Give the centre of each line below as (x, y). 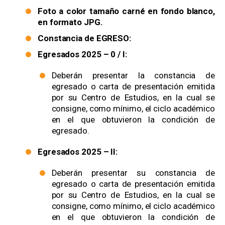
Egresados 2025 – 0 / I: (82, 54)
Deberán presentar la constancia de (133, 76)
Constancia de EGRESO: (84, 38)
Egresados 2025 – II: (78, 152)
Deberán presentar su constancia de (133, 173)
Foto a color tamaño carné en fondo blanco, (126, 11)
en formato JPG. (70, 22)
